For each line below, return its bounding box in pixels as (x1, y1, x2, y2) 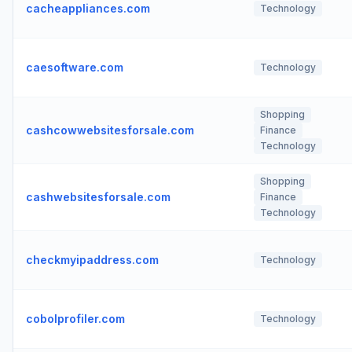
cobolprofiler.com (26, 312, 125, 325)
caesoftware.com (26, 60, 123, 74)
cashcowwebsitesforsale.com (26, 123, 194, 137)
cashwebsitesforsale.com (26, 190, 170, 203)
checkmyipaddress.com (26, 253, 159, 266)
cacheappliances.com (26, 2, 150, 15)
